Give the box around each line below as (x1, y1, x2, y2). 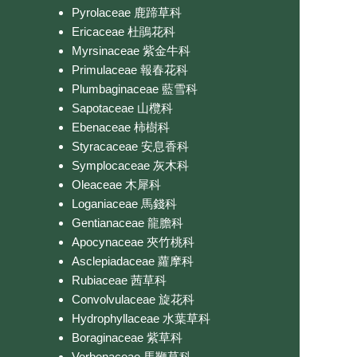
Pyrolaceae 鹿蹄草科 (72, 5, 182, 19)
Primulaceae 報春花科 (72, 62, 188, 76)
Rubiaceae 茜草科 (72, 273, 167, 287)
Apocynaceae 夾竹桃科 (72, 234, 194, 249)
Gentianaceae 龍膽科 (72, 215, 183, 229)
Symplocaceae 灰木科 (72, 158, 189, 172)
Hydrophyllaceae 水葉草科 (72, 311, 210, 325)
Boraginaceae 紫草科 (72, 330, 182, 344)
